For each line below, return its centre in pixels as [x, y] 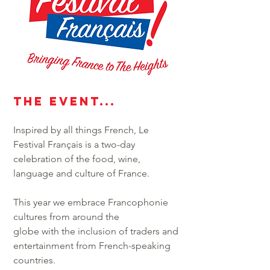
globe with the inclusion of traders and [96, 231]
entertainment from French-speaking [92, 246]
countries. [34, 260]
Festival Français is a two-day [74, 144]
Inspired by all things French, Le [81, 130]
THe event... [64, 101]
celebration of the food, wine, [77, 159]
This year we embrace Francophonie [91, 202]
